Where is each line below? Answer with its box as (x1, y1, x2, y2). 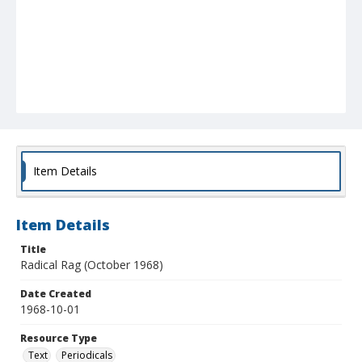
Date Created (20, 287, 91, 301)
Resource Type (20, 331, 97, 346)
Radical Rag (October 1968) (20, 257, 163, 273)
